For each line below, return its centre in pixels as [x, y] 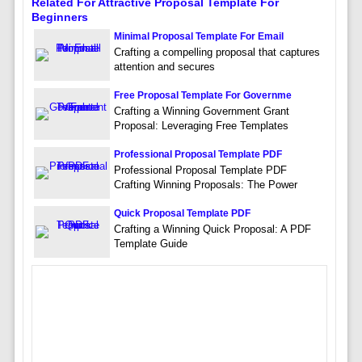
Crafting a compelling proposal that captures [217, 53]
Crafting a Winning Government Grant [201, 112]
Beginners [59, 17]
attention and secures [164, 67]
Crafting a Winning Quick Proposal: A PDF [212, 229]
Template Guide [150, 244]
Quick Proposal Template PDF [182, 214]
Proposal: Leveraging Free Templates [201, 126]
